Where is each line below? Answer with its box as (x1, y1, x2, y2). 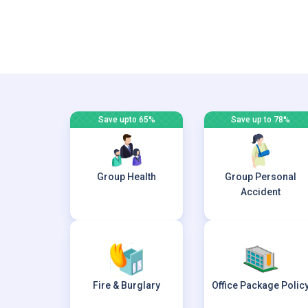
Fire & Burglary (93, 280, 160, 291)
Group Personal (225, 171, 297, 182)
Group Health (97, 171, 156, 182)
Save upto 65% (98, 115, 155, 124)
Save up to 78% (231, 115, 291, 124)
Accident (241, 186, 281, 197)
